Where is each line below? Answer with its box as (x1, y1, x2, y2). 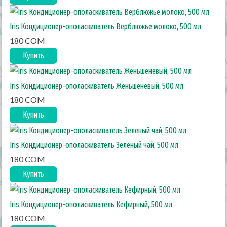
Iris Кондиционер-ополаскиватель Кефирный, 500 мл (10, 200, 173, 209)
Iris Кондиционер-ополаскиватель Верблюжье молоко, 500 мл (10, 22, 202, 31)
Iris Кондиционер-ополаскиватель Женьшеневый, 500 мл (10, 81, 184, 91)
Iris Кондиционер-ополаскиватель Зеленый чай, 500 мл (10, 140, 179, 150)
